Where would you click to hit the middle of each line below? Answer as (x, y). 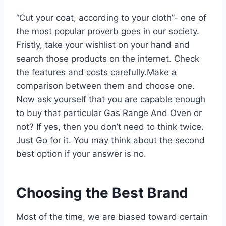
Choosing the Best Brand (102, 192)
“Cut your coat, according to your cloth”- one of (111, 17)
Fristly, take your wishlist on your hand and (103, 45)
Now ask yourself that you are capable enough (111, 99)
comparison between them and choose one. (105, 86)
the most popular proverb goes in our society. (108, 31)
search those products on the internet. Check (108, 58)
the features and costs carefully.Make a (96, 72)
